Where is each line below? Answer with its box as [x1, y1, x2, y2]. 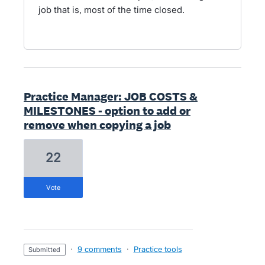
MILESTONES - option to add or [24, 103, 190, 118]
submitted [33, 245, 61, 254]
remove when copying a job [24, 117, 171, 132]
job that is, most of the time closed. [38, 4, 185, 15]
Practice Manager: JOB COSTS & [24, 89, 198, 104]
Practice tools [133, 244, 182, 254]
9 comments [77, 244, 122, 254]
